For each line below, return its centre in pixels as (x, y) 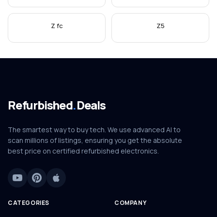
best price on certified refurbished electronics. (83, 151)
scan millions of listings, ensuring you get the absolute (95, 140)
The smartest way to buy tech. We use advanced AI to (94, 130)
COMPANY (131, 203)
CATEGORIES (29, 203)
